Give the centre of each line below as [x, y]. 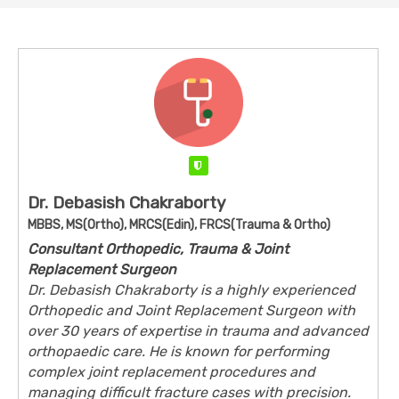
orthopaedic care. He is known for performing [179, 352]
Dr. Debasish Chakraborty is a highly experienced [191, 290]
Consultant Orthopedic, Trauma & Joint [158, 249]
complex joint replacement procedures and [171, 372]
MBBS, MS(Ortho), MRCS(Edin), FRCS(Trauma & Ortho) [179, 225]
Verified [229, 166]
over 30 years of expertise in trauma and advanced [198, 331]
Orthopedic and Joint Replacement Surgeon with [191, 311]
